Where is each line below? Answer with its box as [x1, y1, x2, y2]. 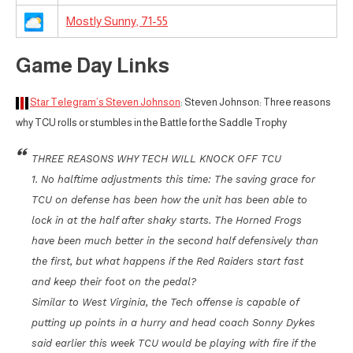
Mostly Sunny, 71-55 [66, 14, 168, 28]
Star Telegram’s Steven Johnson [30, 96, 180, 109]
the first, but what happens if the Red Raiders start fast [32, 255, 303, 268]
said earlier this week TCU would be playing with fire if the [32, 337, 316, 350]
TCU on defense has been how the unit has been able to [32, 194, 307, 206]
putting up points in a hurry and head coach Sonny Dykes [32, 317, 315, 329]
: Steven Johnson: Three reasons [180, 96, 331, 109]
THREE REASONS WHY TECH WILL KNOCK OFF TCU [32, 153, 281, 165]
